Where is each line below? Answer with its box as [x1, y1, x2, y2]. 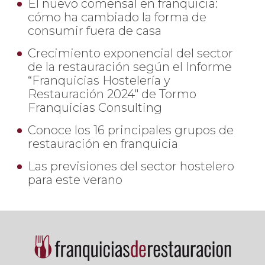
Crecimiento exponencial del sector [28, 46, 233, 60]
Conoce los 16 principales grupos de [28, 123, 234, 137]
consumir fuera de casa [28, 24, 161, 38]
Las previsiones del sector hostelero [28, 159, 234, 173]
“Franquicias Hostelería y [28, 73, 170, 88]
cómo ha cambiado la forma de [28, 10, 206, 24]
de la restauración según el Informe [28, 60, 232, 74]
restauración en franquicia [28, 137, 178, 151]
